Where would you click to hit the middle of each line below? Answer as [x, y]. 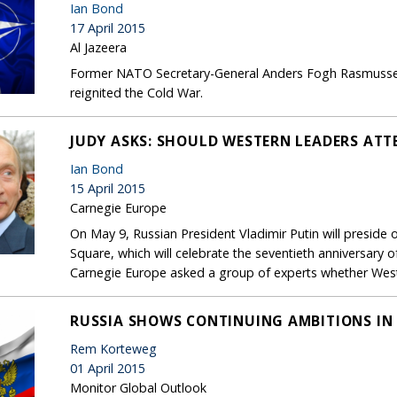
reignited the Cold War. [136, 92]
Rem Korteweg [113, 348]
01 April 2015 [108, 368]
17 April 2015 [108, 27]
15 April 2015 [108, 188]
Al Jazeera [98, 47]
